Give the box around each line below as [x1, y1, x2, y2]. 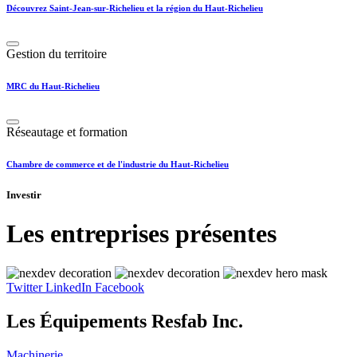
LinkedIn [45, 280, 92, 294]
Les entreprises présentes [6, 219, 277, 249]
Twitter [6, 280, 42, 294]
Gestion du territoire [6, 47, 107, 61]
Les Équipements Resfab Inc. [6, 310, 243, 331]
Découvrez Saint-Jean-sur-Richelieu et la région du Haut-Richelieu [6, 3, 263, 14]
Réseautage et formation [6, 125, 127, 139]
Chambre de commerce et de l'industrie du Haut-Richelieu [6, 159, 229, 170]
